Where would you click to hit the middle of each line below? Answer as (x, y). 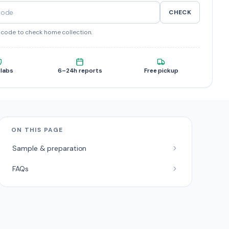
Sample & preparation (50, 148)
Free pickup (161, 71)
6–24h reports (80, 71)
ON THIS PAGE (37, 130)
